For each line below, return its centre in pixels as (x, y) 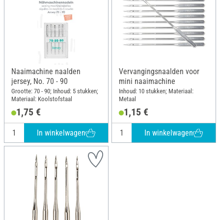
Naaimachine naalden (46, 72)
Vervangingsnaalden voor (159, 72)
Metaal (127, 99)
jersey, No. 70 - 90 (40, 82)
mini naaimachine (147, 82)
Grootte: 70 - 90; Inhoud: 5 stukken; (55, 91)
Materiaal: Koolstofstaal (42, 99)
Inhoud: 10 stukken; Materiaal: (156, 91)
